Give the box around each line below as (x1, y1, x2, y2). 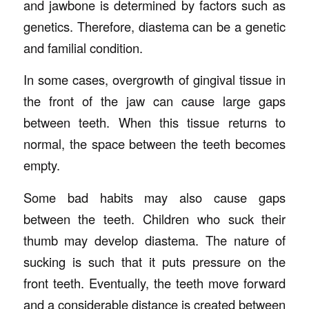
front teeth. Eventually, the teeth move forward (23, 273, 286, 292)
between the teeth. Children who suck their (23, 209, 286, 228)
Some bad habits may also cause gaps (23, 188, 286, 206)
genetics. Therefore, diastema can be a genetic (23, 17, 286, 35)
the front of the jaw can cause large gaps (23, 92, 286, 110)
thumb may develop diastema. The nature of (23, 230, 286, 249)
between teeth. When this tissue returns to (23, 113, 286, 132)
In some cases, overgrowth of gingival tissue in (23, 70, 286, 89)
